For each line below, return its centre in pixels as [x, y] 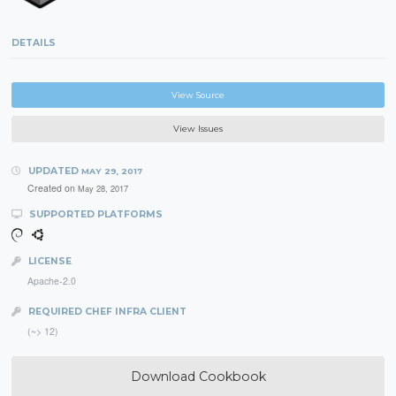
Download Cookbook [198, 377]
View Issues [198, 128]
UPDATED [53, 171]
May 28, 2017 [103, 189]
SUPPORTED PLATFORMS [94, 215]
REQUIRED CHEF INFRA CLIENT [106, 312]
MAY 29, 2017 [111, 171]
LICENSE [48, 261]
